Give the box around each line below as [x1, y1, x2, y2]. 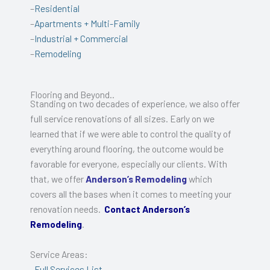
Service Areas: [30, 248, 88, 260]
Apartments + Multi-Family [34, 17, 140, 29]
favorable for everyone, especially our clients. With [30, 157, 227, 169]
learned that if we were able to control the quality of [30, 127, 231, 139]
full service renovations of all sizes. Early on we [30, 112, 215, 124]
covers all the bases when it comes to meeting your [30, 187, 231, 199]
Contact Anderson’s [104, 202, 190, 215]
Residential [34, 2, 81, 14]
